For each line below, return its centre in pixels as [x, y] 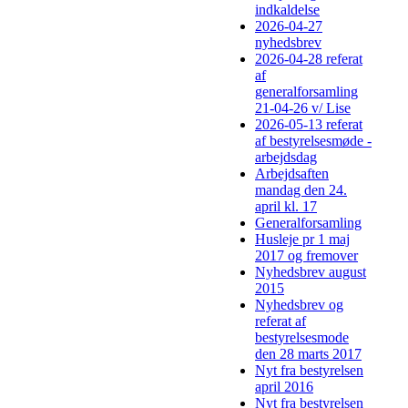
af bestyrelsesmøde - [313, 141]
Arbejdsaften [292, 174]
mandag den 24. [301, 190]
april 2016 [284, 387]
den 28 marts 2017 [308, 354]
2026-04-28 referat [309, 59]
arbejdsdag [286, 158]
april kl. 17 [286, 207]
